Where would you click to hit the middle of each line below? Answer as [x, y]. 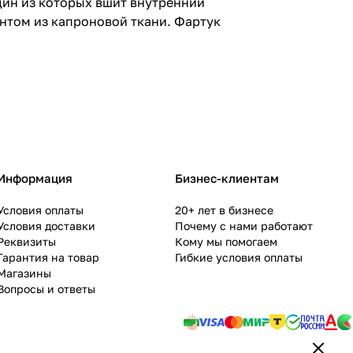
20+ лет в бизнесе [224, 210]
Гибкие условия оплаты [239, 258]
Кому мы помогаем [226, 242]
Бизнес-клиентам [227, 178]
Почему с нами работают [244, 226]
